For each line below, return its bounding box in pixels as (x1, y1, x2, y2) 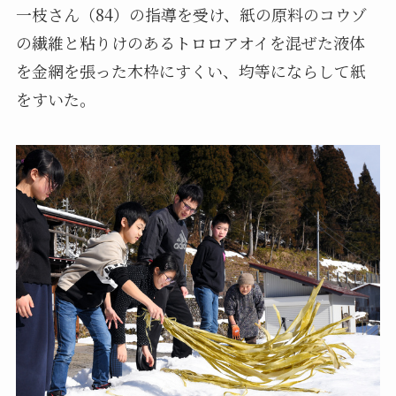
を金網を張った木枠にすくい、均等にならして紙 (15, 58, 366, 82)
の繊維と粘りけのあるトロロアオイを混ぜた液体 (15, 30, 365, 54)
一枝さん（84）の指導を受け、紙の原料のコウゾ (15, 2, 367, 26)
